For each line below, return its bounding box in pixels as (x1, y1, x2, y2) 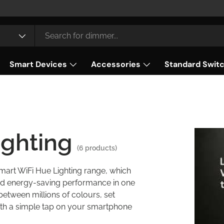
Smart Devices (9, 59, 67, 69)
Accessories (91, 59, 140, 69)
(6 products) (77, 144, 117, 152)
